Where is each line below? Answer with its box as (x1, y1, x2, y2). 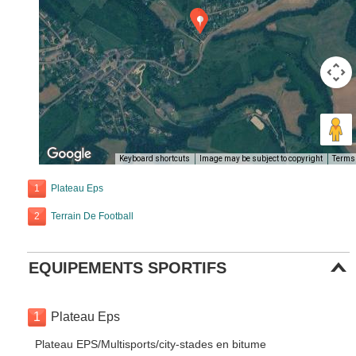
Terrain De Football (51, 211, 134, 222)
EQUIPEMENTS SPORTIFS (29, 259, 227, 277)
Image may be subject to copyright (199, 154, 323, 164)
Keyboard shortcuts (118, 154, 190, 164)
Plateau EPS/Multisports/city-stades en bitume (35, 338, 267, 350)
